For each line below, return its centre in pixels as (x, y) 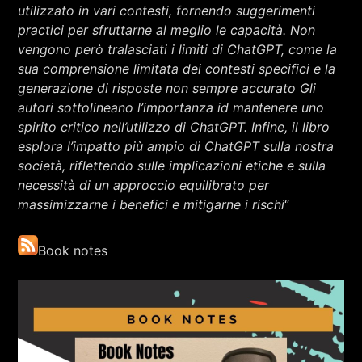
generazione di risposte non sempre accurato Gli (167, 88)
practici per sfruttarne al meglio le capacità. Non (167, 30)
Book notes (73, 250)
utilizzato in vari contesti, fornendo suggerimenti (167, 11)
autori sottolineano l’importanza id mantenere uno (171, 108)
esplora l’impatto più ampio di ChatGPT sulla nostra (176, 147)
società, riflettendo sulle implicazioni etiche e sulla (172, 166)
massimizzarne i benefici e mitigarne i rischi (152, 205)
